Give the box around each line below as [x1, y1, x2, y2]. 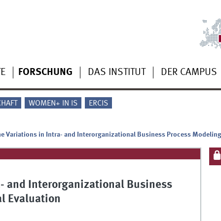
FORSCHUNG [18, 67, 73, 77]
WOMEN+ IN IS [28, 100, 77, 108]
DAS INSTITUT [87, 67, 146, 77]
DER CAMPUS [160, 67, 217, 77]
